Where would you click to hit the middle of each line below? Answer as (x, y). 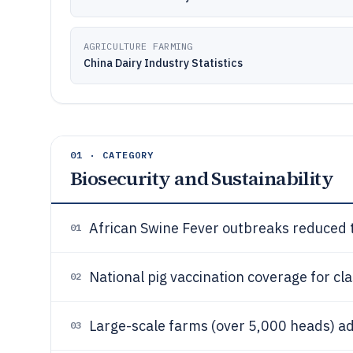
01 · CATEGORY (112, 155)
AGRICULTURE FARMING (138, 46)
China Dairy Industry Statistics (163, 63)
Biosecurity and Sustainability (202, 178)
